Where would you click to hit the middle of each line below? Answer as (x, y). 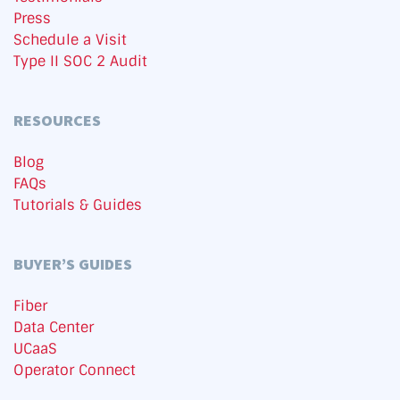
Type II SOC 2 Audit (80, 62)
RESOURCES (57, 121)
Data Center (54, 328)
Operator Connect (75, 371)
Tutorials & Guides (78, 205)
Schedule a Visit (70, 40)
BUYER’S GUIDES (73, 264)
